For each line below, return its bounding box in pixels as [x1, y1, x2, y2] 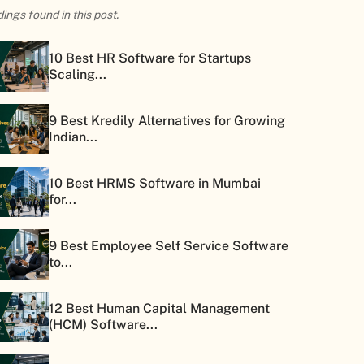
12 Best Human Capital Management [49, 300, 270, 316]
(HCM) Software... [49, 316, 158, 332]
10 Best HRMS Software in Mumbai [49, 175, 261, 191]
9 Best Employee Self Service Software [49, 237, 288, 253]
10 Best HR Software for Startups [49, 50, 251, 66]
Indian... [49, 128, 97, 145]
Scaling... [49, 66, 106, 82]
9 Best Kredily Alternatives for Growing [49, 112, 285, 128]
